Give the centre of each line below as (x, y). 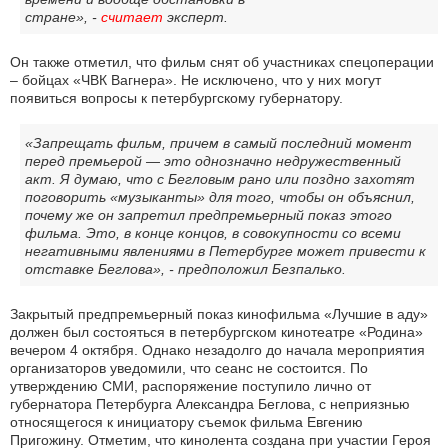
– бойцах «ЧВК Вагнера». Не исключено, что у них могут (195, 80)
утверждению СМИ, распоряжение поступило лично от (190, 386)
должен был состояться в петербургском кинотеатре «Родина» (216, 332)
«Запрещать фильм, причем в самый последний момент (218, 143)
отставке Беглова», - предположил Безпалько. (185, 269)
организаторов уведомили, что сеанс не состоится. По (189, 368)
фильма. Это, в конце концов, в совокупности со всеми (213, 233)
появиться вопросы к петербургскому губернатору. (176, 98)
